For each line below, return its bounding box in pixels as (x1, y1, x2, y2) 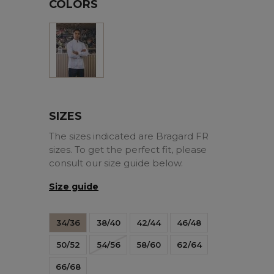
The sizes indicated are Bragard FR (49, 130, 209, 143)
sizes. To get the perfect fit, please (49, 144, 207, 156)
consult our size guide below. (49, 157, 183, 169)
